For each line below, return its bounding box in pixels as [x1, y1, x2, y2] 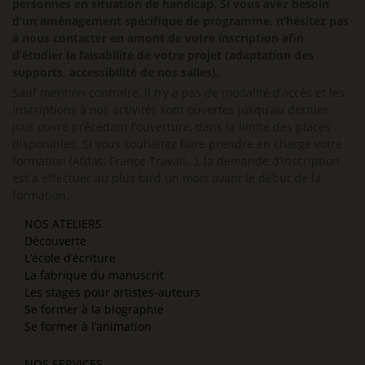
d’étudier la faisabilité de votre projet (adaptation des [12, 46, 314, 63]
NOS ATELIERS [24, 215, 102, 231]
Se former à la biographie [24, 301, 164, 317]
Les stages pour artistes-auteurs [24, 284, 200, 300]
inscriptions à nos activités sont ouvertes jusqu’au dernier [12, 101, 328, 117]
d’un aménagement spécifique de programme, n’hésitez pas [12, 12, 349, 29]
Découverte [24, 232, 86, 248]
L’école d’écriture [24, 249, 116, 266]
